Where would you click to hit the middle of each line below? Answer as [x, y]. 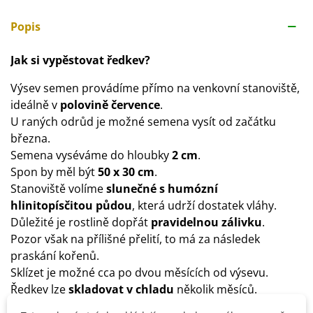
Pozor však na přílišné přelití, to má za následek [135, 239]
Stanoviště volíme [58, 188]
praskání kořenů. [55, 255]
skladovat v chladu [121, 289]
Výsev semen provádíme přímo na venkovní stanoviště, [155, 88]
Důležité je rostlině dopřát [81, 222]
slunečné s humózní [162, 188]
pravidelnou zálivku [206, 222]
